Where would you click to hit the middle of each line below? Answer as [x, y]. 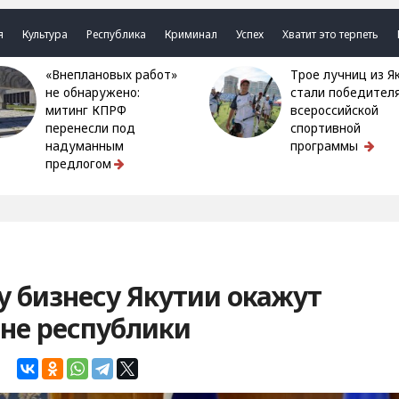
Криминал [191, 34]
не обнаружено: [93, 93]
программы [326, 146]
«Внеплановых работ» [53, 75]
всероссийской [334, 110]
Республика [117, 34]
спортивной [325, 128]
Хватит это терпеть [331, 34]
